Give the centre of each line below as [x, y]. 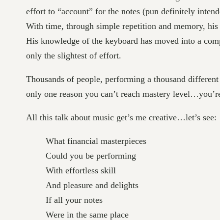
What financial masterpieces [96, 141]
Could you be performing [91, 155]
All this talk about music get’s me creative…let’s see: [121, 117]
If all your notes [74, 200]
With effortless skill [81, 170]
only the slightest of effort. [73, 55]
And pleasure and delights [92, 185]
